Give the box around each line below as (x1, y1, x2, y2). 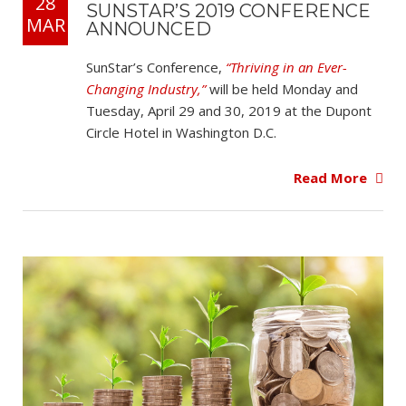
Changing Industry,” (86, 79, 206, 98)
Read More (294, 169, 371, 188)
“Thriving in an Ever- (226, 57, 347, 76)
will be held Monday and (206, 79, 358, 98)
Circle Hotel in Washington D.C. (86, 122, 276, 141)
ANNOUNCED (86, 17, 211, 40)
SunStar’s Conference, (86, 57, 226, 76)
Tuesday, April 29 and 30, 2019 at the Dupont (86, 101, 372, 120)
